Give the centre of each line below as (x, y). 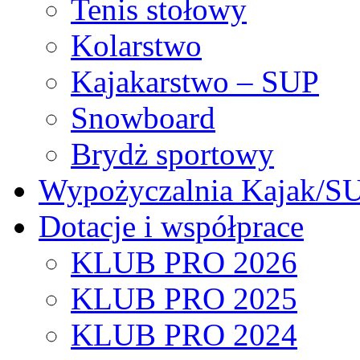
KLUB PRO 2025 (184, 298)
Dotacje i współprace (171, 226)
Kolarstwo (136, 45)
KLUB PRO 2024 (184, 334)
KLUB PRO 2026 (184, 262)
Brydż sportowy (172, 153)
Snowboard (143, 117)
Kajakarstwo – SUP (195, 81)
